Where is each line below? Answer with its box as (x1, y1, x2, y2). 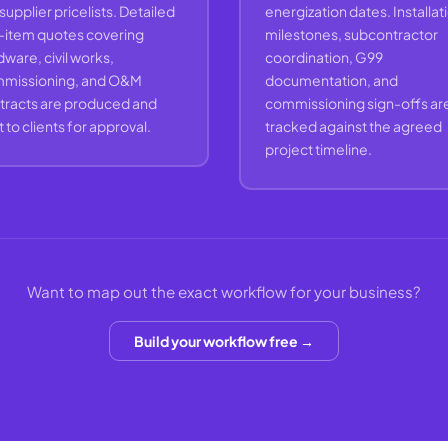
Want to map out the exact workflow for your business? (27, 282, 421, 301)
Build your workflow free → (134, 332, 314, 350)
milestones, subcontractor (264, 24, 438, 43)
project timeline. (264, 139, 372, 158)
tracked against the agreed (264, 116, 442, 135)
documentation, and (264, 70, 398, 89)
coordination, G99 (264, 47, 383, 66)
